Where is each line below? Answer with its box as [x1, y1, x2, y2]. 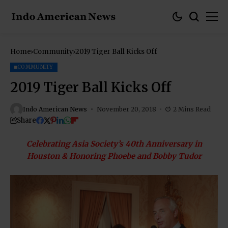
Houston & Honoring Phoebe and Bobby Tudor [26, 151, 202, 161]
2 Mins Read [173, 105, 211, 113]
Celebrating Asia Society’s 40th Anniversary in [26, 139, 202, 149]
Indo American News [23, 105, 87, 113]
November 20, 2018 [96, 105, 156, 113]
